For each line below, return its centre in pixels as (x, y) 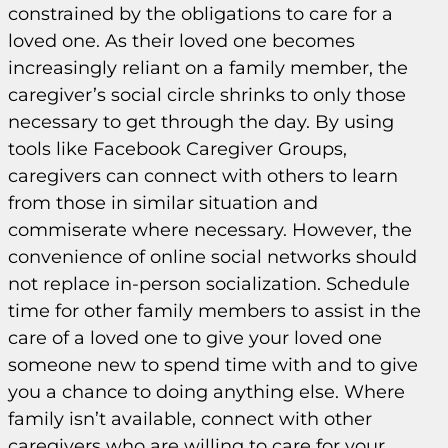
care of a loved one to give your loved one (195, 337)
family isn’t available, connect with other (190, 418)
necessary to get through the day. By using (201, 121)
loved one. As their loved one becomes (181, 40)
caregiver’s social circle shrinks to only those (207, 94)
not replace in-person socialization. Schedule (209, 283)
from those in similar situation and (163, 202)
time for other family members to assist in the (214, 310)
